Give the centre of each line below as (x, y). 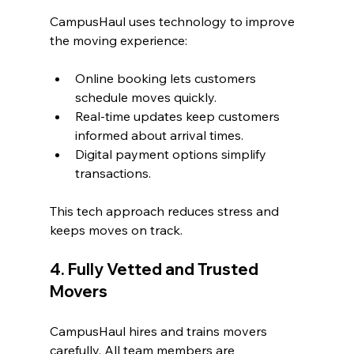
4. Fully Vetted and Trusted (155, 269)
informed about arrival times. (159, 136)
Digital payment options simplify (172, 154)
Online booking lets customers (167, 79)
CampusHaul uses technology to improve (173, 22)
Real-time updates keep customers (179, 117)
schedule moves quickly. (145, 98)
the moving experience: (118, 41)
